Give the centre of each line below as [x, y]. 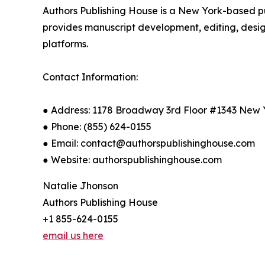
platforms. [65, 43]
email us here [73, 235]
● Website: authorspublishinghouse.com [132, 159]
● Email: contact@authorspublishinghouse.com [149, 143]
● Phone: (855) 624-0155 [97, 126]
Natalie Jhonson [80, 185]
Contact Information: [90, 77]
